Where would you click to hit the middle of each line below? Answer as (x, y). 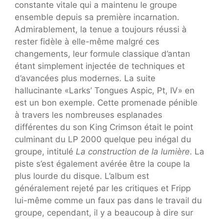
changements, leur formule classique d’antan (102, 54)
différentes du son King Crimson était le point (104, 127)
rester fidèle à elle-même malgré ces (87, 42)
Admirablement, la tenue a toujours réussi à (101, 30)
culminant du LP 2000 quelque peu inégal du (103, 140)
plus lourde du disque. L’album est (82, 176)
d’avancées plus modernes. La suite (85, 78)
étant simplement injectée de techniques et (100, 66)
